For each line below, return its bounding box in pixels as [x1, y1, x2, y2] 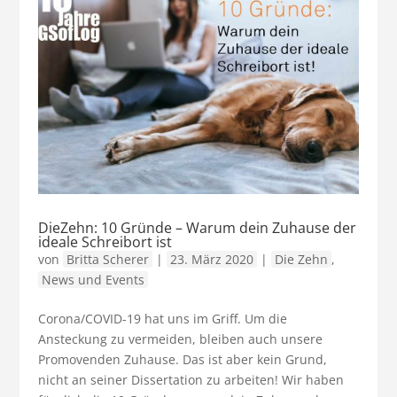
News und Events [41, 270, 144, 288]
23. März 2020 [169, 250, 253, 268]
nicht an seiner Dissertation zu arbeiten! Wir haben [37, 370, 344, 388]
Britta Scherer [66, 250, 149, 268]
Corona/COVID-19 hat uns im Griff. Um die [37, 309, 287, 327]
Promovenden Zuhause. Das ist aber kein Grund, [37, 350, 327, 368]
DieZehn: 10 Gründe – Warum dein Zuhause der [37, 217, 356, 237]
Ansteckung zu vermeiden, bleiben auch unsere [37, 330, 323, 347]
